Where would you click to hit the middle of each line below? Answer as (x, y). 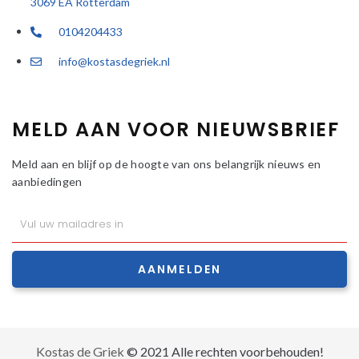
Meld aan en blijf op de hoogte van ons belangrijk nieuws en (167, 164)
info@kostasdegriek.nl (114, 61)
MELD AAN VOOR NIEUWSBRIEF (176, 130)
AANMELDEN (179, 270)
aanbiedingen (47, 182)
